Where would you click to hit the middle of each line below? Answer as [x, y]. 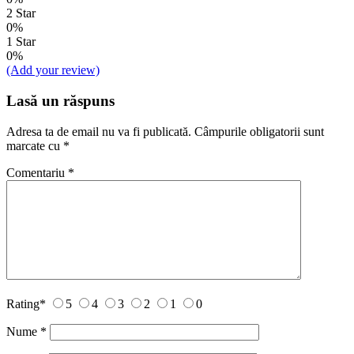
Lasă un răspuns [60, 100]
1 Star [21, 42]
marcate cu [35, 145]
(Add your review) [53, 70]
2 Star [21, 13]
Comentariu [37, 172]
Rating [23, 303]
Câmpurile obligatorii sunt [259, 131]
